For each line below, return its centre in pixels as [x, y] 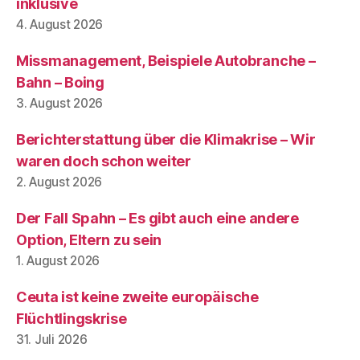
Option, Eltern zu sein [89, 239]
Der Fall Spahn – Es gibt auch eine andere [157, 218]
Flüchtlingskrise [72, 318]
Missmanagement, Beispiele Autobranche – [166, 60]
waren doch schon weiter [104, 161]
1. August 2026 [58, 260]
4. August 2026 [60, 24]
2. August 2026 [59, 182]
